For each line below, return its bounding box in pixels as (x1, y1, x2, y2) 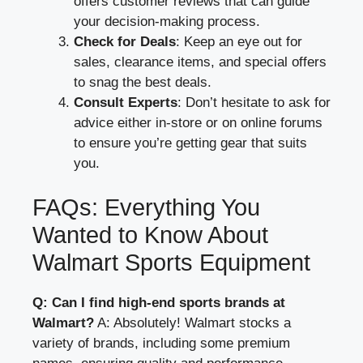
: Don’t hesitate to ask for (177, 94, 331, 110)
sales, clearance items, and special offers (74, 53, 327, 70)
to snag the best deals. (74, 74, 211, 90)
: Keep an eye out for (176, 33, 302, 49)
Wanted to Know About (32, 222, 268, 249)
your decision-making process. (74, 13, 260, 29)
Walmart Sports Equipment (32, 250, 310, 276)
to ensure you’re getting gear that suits (74, 135, 307, 151)
